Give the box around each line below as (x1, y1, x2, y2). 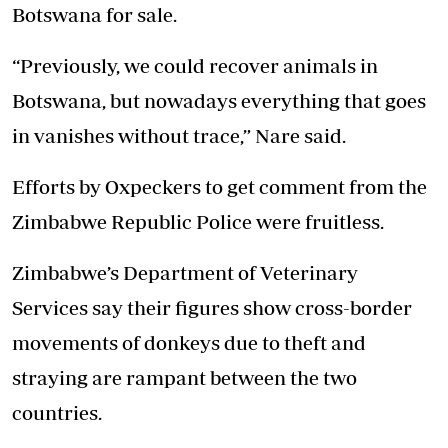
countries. (12, 401, 102, 425)
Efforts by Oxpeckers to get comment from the (12, 175, 427, 199)
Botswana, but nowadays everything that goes (12, 89, 426, 113)
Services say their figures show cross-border (12, 296, 412, 320)
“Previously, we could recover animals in (12, 54, 378, 78)
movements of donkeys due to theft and (12, 331, 366, 355)
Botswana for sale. (12, 3, 177, 27)
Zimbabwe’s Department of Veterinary (12, 261, 358, 285)
